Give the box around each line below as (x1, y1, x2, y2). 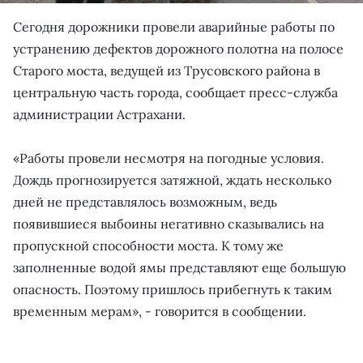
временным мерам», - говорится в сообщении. (13, 302, 306, 319)
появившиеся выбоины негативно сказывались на (13, 215, 324, 232)
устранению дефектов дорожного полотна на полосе (13, 40, 344, 57)
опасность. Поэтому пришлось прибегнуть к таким (13, 280, 332, 297)
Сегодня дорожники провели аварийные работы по (13, 18, 335, 35)
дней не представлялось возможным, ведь (13, 193, 277, 210)
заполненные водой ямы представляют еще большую (13, 258, 346, 275)
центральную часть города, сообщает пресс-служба (13, 83, 338, 100)
